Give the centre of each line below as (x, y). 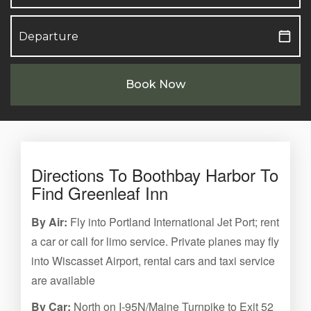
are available (63, 280)
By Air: (49, 222)
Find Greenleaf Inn (100, 193)
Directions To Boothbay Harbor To (155, 175)
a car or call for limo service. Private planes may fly (155, 241)
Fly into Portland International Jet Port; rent (173, 222)
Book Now (155, 84)
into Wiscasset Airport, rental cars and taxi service (153, 261)
